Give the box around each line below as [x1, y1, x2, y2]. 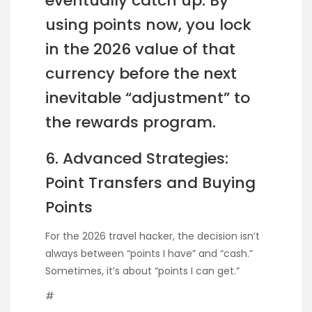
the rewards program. [45, 111, 216, 133]
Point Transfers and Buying [45, 172, 256, 194]
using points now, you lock [45, 13, 251, 36]
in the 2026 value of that [45, 38, 235, 60]
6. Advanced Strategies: [45, 148, 228, 170]
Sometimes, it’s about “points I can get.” [45, 263, 240, 278]
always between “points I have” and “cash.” [45, 246, 253, 260]
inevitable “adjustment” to [45, 86, 250, 109]
